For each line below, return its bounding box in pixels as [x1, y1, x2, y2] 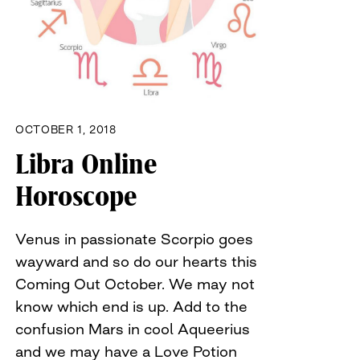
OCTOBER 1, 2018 [15, 123, 117, 137]
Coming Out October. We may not [15, 275, 255, 293]
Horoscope [15, 181, 137, 214]
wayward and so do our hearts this [15, 252, 257, 271]
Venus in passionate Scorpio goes [15, 230, 253, 248]
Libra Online [15, 149, 157, 182]
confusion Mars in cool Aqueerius [15, 320, 250, 338]
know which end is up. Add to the [15, 297, 247, 316]
